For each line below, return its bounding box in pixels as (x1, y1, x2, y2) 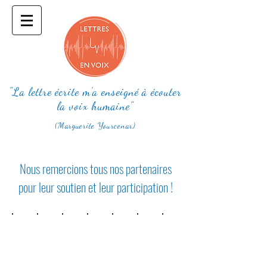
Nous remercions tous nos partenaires (19, 159, 172, 178)
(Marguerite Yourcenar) (55, 120, 136, 131)
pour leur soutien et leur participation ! (18, 178, 173, 196)
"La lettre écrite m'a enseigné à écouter (9, 85, 182, 98)
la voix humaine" (57, 100, 133, 113)
